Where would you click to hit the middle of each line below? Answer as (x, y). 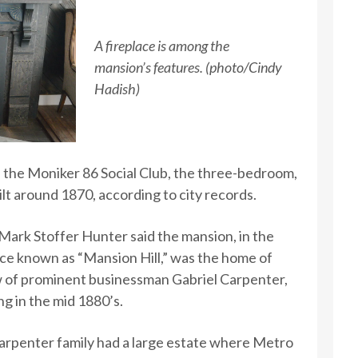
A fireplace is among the (161, 45)
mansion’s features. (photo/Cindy (188, 67)
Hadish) (117, 88)
